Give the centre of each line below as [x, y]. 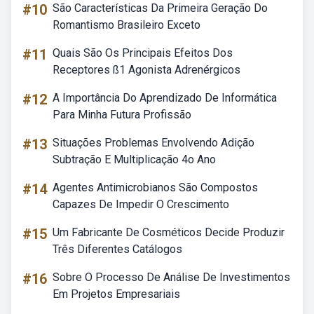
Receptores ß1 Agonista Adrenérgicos [146, 70]
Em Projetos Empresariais [116, 294]
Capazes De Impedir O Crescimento [141, 204]
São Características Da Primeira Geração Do [160, 8]
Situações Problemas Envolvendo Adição [153, 143]
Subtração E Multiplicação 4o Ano [134, 159]
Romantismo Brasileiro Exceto [127, 25]
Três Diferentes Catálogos [117, 249]
